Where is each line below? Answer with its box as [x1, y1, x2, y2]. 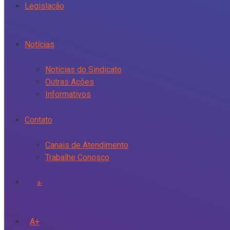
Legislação [25, 1, 64, 11]
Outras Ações [45, 77, 94, 87]
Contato [25, 115, 52, 125]
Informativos [45, 89, 91, 99]
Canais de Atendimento [45, 140, 128, 150]
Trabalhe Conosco [45, 152, 109, 162]
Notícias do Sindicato [45, 65, 122, 74]
